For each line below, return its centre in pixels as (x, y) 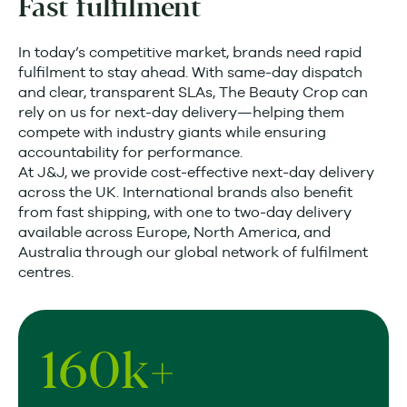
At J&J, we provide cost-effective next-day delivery (196, 172)
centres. (46, 272)
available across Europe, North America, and (174, 232)
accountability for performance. (130, 152)
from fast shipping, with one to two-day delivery (185, 212)
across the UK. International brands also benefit (185, 192)
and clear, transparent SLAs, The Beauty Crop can (193, 92)
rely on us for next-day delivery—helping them (181, 112)
